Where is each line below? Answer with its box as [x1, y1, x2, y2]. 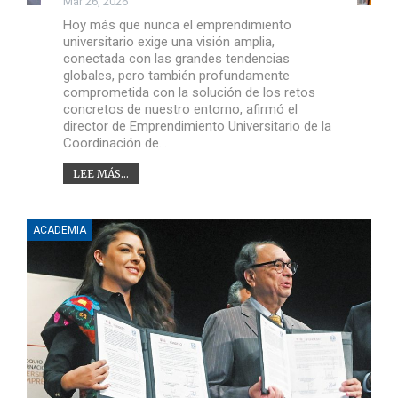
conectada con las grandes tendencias [62, 50, 290, 67]
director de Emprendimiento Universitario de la [62, 117, 331, 134]
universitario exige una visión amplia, [62, 33, 275, 50]
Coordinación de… [62, 134, 167, 151]
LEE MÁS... [72, 166, 129, 180]
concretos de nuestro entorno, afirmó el [62, 100, 298, 117]
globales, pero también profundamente [62, 67, 290, 84]
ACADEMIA [33, 223, 86, 236]
